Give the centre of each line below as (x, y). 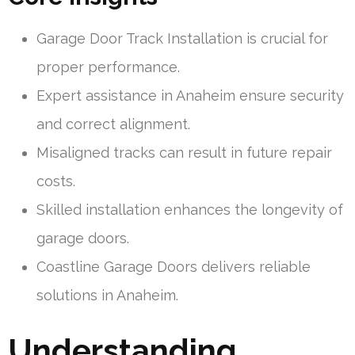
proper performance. (108, 67)
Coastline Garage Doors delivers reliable (174, 266)
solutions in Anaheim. (107, 295)
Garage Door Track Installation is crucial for (182, 38)
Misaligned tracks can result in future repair (184, 152)
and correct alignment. (113, 124)
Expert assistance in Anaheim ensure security (190, 95)
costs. (56, 181)
